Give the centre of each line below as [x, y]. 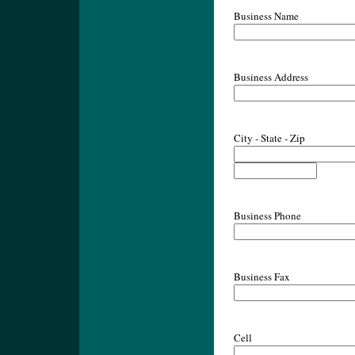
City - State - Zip [269, 138]
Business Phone [267, 216]
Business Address [271, 77]
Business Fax [262, 277]
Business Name [266, 16]
